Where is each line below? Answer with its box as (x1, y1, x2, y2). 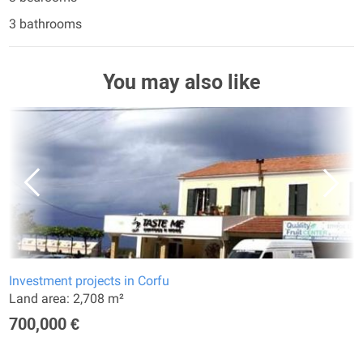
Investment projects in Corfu (9, 273, 169, 288)
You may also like (102, 70, 261, 94)
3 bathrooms (9, 16, 82, 32)
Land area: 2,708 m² (9, 291, 124, 306)
